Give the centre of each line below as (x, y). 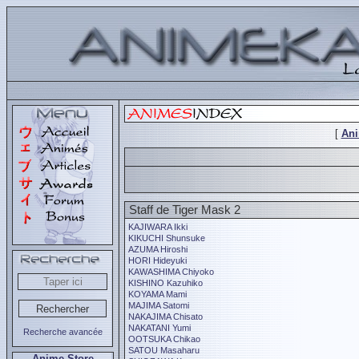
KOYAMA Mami (157, 294)
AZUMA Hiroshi (158, 249)
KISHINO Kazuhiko (165, 283)
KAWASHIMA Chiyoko (171, 272)
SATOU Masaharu (164, 350)
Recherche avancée (63, 332)
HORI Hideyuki (157, 260)
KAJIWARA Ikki (158, 227)
